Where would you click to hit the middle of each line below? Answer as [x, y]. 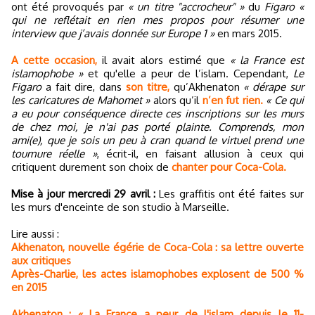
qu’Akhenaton [206, 87]
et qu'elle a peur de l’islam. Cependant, [188, 74]
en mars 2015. [248, 34]
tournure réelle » [54, 154]
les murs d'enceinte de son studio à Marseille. [120, 207]
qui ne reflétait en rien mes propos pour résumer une [157, 20]
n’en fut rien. [232, 101]
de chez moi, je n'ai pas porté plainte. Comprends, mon [157, 127]
